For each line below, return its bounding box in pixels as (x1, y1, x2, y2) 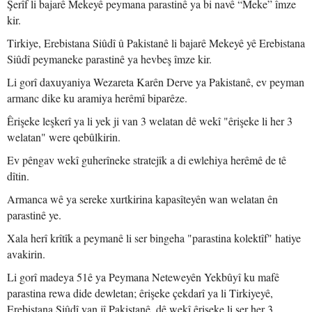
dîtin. (7, 169, 29, 183)
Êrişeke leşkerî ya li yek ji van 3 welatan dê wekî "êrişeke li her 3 (7, 114, 292, 128)
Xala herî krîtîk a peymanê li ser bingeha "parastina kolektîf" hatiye (7, 231, 301, 245)
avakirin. (7, 247, 45, 261)
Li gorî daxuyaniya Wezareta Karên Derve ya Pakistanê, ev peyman (7, 75, 304, 89)
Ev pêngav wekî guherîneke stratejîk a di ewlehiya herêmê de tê (7, 153, 286, 167)
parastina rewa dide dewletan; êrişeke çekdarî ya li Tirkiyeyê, (7, 286, 273, 300)
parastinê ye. (7, 208, 61, 222)
